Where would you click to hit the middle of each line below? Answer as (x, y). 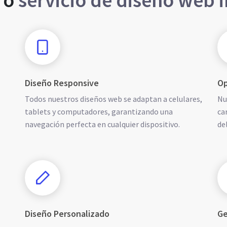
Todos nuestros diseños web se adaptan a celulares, (113, 99)
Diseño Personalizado (67, 214)
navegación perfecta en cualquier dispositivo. (102, 124)
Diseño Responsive (62, 83)
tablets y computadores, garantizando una (99, 111)
